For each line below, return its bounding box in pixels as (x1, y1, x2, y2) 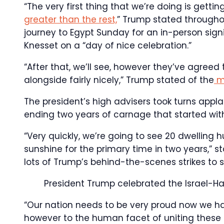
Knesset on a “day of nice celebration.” (24, 39, 191, 51)
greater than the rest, (24, 13, 117, 25)
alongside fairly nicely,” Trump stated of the (24, 74, 214, 86)
